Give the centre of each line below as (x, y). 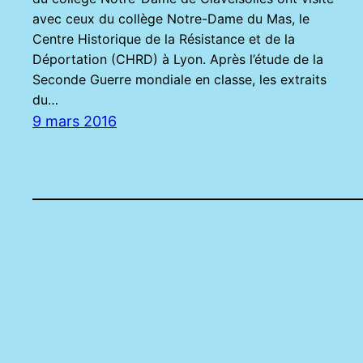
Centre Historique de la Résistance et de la (164, 39)
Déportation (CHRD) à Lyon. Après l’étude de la (178, 60)
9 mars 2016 (75, 122)
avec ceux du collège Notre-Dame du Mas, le (171, 19)
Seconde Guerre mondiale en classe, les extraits (179, 80)
